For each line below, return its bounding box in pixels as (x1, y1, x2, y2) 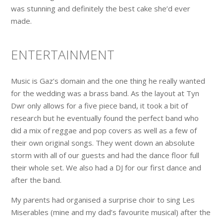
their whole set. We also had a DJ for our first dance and (11, 162, 202, 172)
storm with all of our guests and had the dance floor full (11, 150, 200, 160)
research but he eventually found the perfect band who (11, 112, 199, 123)
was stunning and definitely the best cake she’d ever (11, 3, 191, 13)
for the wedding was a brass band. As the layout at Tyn (11, 88, 200, 98)
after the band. (11, 174, 62, 185)
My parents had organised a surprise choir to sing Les (11, 194, 195, 205)
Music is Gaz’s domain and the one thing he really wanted (11, 75, 206, 86)
